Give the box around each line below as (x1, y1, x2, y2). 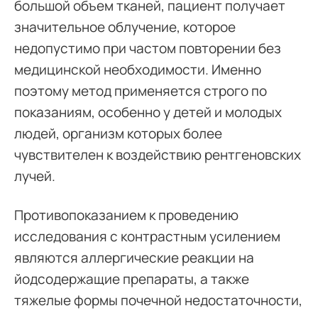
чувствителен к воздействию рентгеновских (14, 145, 301, 164)
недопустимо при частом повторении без (14, 38, 281, 57)
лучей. (14, 166, 55, 185)
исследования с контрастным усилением (14, 226, 280, 246)
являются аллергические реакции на (14, 248, 254, 267)
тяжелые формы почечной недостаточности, (14, 290, 302, 309)
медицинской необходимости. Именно (14, 60, 261, 79)
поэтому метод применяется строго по (14, 81, 267, 100)
